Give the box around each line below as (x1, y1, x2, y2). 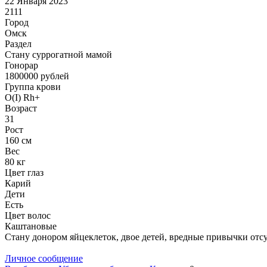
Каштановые (5, 221, 57, 231)
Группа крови (5, 81, 61, 92)
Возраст (5, 103, 37, 113)
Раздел (5, 38, 32, 49)
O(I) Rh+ (5, 92, 40, 103)
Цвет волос (5, 210, 51, 221)
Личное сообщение (5, 253, 83, 263)
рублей (38, 70, 69, 81)
